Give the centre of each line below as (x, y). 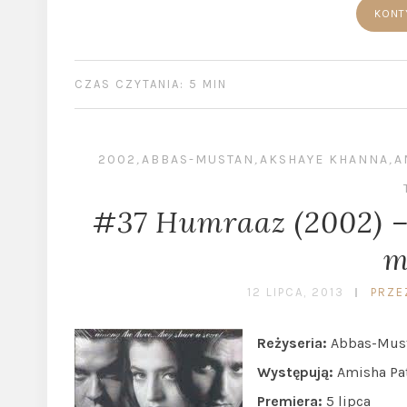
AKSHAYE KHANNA (324, 159)
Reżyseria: (292, 343)
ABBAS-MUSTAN (198, 159)
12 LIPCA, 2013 (295, 292)
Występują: (295, 372)
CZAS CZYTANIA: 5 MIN (151, 84)
